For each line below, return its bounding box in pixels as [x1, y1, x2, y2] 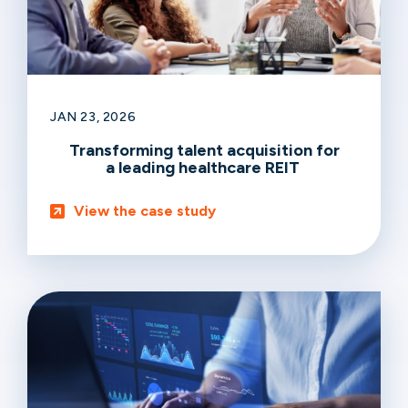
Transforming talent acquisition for [68, 140, 340, 161]
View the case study [74, 202, 216, 220]
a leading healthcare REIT [105, 158, 303, 178]
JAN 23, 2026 [50, 109, 137, 126]
